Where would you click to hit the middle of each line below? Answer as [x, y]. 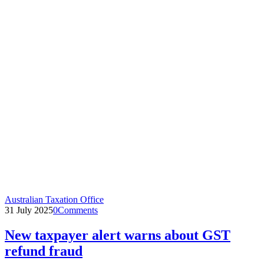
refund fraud [44, 251]
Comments [78, 210]
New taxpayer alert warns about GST [118, 235]
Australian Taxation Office [54, 199]
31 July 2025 [29, 210]
